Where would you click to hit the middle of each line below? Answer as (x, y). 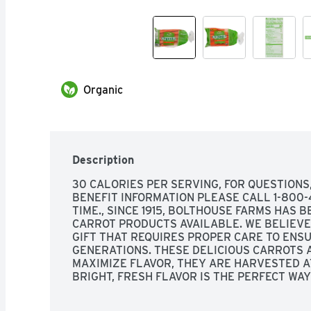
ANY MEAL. (102, 289)
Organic (103, 90)
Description (103, 160)
